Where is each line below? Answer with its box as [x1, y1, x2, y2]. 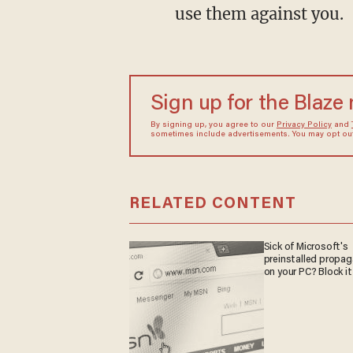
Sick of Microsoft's [263, 241, 348, 253]
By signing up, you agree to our [150, 121, 277, 129]
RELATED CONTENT [128, 195, 296, 212]
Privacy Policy [276, 121, 332, 129]
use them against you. [174, 4, 344, 24]
